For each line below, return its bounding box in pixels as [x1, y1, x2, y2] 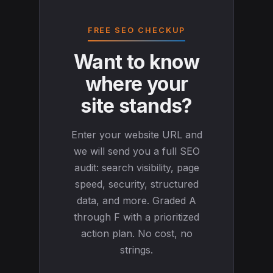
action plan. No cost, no [80, 227, 193, 240]
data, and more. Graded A [77, 194, 196, 207]
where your [85, 72, 188, 96]
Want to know [73, 50, 200, 74]
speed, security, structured [74, 178, 199, 191]
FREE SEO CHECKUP [87, 26, 186, 35]
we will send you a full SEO [73, 145, 200, 158]
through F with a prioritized [74, 211, 199, 224]
